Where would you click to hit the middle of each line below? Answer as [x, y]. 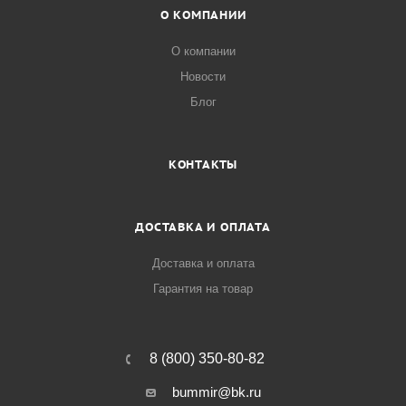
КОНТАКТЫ [203, 165]
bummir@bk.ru [216, 392]
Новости [203, 77]
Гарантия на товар [203, 289]
